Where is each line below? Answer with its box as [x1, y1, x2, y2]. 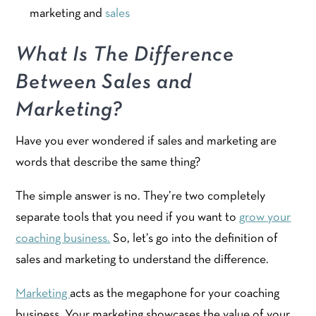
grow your [239, 212, 291, 224]
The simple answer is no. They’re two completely [16, 190, 266, 203]
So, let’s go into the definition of [110, 233, 279, 245]
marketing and [30, 8, 106, 20]
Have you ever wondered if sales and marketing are [16, 135, 277, 148]
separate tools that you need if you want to [16, 212, 240, 224]
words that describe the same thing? [16, 157, 201, 169]
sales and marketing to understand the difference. [16, 254, 269, 267]
